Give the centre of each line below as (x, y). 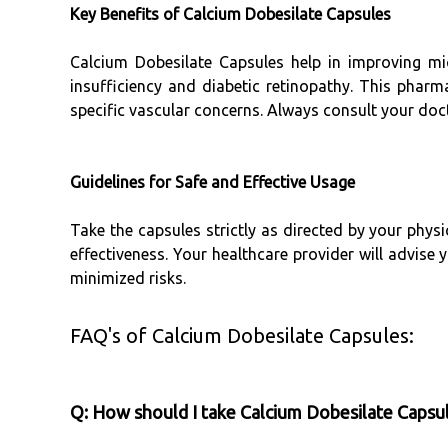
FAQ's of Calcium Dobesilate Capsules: (242, 336)
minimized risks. (128, 278)
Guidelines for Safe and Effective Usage (212, 182)
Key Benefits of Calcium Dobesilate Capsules (230, 14)
